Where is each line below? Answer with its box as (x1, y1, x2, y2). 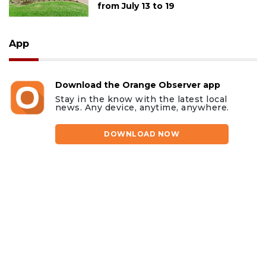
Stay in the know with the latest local (55, 94, 227, 105)
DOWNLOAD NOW (104, 129, 180, 139)
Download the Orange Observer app (55, 80, 220, 91)
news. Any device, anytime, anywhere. (55, 102, 229, 113)
